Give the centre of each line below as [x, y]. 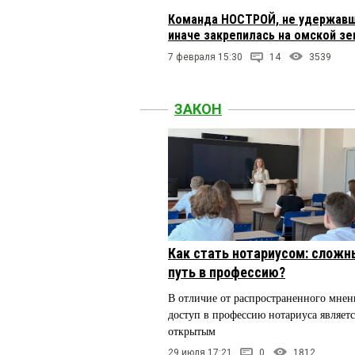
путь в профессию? [227, 273]
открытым [192, 332]
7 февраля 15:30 [205, 57]
